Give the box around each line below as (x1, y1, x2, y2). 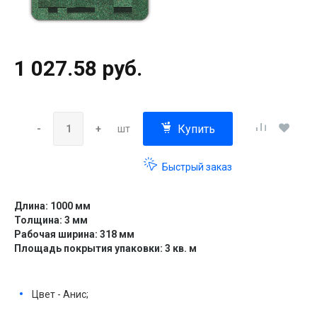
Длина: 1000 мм (14, 200, 91, 212)
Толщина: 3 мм (14, 214, 88, 226)
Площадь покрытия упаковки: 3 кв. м (14, 242, 197, 254)
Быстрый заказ (160, 161, 232, 173)
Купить (178, 122, 215, 136)
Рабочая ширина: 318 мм (14, 228, 134, 240)
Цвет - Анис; (32, 288, 88, 300)
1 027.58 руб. (14, 55, 142, 81)
